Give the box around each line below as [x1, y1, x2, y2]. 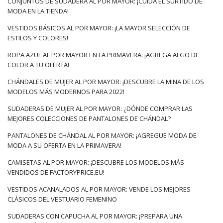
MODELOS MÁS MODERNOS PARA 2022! [7, 87, 124, 97]
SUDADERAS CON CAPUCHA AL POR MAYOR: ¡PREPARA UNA [7, 212, 182, 221]
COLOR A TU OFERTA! [7, 60, 69, 70]
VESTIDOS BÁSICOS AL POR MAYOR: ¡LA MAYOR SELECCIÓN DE [7, 23, 190, 33]
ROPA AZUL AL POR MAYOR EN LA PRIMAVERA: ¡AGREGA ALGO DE [7, 50, 199, 60]
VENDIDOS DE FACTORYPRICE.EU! [7, 168, 105, 177]
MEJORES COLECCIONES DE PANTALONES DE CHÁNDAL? [7, 114, 171, 123]
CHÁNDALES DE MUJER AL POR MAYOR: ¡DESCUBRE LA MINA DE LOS [7, 77, 204, 87]
